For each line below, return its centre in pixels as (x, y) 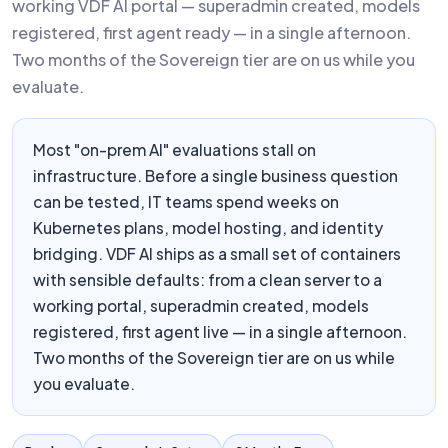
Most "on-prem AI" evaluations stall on (174, 149)
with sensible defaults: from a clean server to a (207, 279)
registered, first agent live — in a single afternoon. (220, 331)
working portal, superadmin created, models (201, 305)
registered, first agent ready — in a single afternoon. (211, 32)
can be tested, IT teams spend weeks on (186, 201)
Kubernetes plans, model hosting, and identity (208, 227)
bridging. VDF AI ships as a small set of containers (217, 253)
